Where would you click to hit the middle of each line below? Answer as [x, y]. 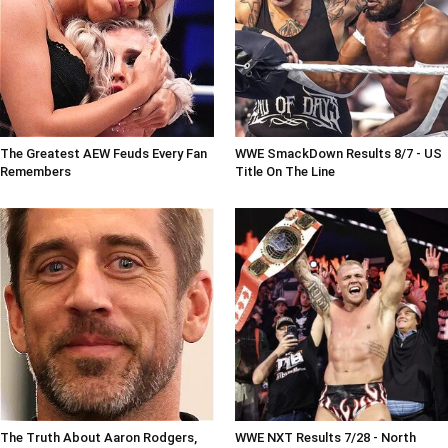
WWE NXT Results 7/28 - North [325, 438]
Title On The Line [284, 171]
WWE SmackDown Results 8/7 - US [338, 153]
